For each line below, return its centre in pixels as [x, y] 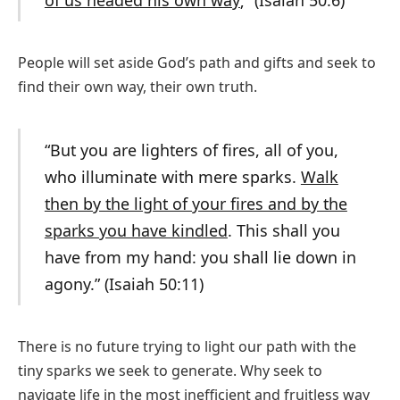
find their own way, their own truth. [137, 87]
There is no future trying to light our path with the [187, 347]
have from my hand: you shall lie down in [200, 258]
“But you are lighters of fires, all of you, [191, 150]
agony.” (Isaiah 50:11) [124, 284]
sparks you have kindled [136, 231]
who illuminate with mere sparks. [172, 177]
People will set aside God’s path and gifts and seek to [197, 63]
